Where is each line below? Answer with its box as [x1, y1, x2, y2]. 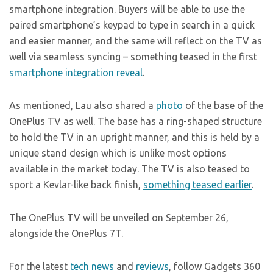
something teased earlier [143, 179, 252, 191]
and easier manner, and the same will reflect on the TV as [9, 35, 262, 47]
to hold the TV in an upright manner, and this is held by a [9, 132, 260, 143]
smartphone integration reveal [9, 67, 143, 79]
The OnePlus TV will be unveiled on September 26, [9, 212, 229, 224]
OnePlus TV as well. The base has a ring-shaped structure [9, 116, 262, 127]
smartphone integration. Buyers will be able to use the [9, 4, 245, 15]
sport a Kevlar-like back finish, [9, 179, 143, 191]
